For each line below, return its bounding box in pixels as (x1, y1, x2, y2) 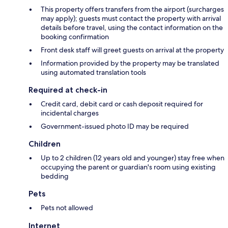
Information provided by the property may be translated (41, 58, 219, 68)
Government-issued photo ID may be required (41, 121, 189, 131)
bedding (41, 171, 69, 181)
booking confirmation (41, 32, 109, 41)
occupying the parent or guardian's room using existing (41, 162, 216, 172)
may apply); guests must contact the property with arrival (41, 13, 221, 23)
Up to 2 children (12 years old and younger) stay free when (41, 153, 224, 162)
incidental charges (41, 108, 99, 118)
